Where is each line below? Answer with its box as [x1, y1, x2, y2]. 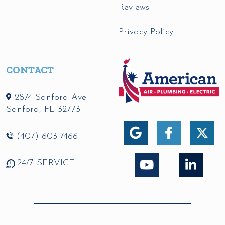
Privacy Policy [119, 27, 173, 37]
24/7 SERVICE [17, 158, 75, 168]
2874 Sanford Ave [15, 92, 86, 102]
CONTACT [6, 63, 54, 76]
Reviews [119, 2, 149, 12]
